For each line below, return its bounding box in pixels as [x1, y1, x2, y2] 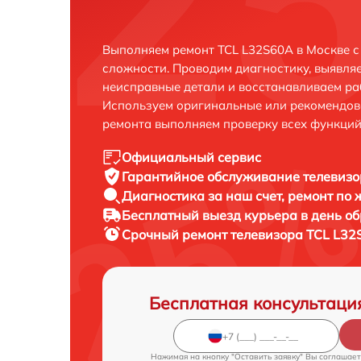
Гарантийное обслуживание [122, 168, 303, 185]
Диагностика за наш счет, [122, 188, 288, 204]
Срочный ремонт [122, 226, 230, 243]
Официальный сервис [122, 149, 261, 165]
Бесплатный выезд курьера [122, 207, 301, 223]
